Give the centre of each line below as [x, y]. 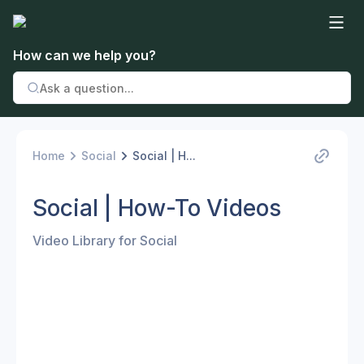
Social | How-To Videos [157, 208]
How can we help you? [84, 55]
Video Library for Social [105, 240]
